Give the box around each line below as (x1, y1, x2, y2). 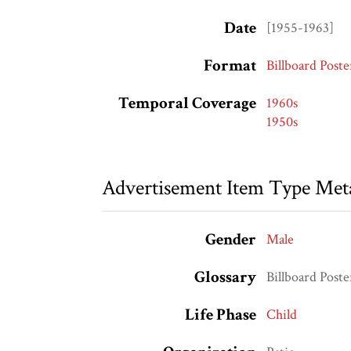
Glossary (194, 266, 256, 288)
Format (203, 55, 256, 77)
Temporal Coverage (118, 92, 256, 114)
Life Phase (184, 304, 256, 326)
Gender (204, 229, 256, 251)
